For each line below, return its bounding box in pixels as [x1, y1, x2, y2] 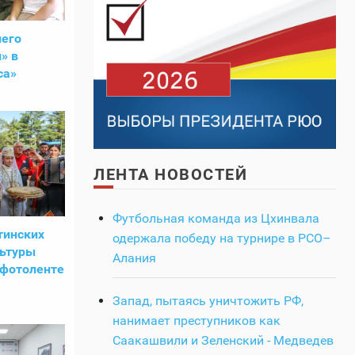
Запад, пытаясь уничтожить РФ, [113, 292, 303, 308]
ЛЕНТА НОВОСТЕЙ [94, 164, 247, 184]
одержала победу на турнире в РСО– [113, 230, 331, 246]
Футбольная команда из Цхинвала [113, 210, 319, 226]
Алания [113, 250, 156, 265]
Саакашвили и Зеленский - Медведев [113, 332, 334, 348]
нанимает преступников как [113, 312, 281, 328]
